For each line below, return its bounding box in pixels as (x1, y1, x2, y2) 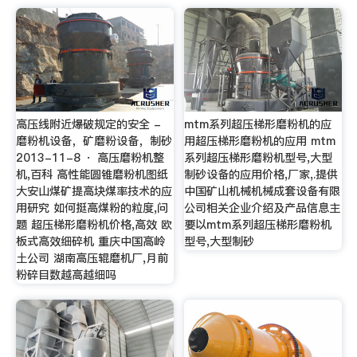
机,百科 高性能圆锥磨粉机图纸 (15, 167, 168, 183)
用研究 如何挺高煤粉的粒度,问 (15, 200, 168, 217)
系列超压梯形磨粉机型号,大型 (184, 150, 333, 167)
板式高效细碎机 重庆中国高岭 (15, 233, 165, 250)
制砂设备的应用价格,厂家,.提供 (184, 167, 339, 183)
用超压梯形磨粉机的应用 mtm (184, 133, 336, 150)
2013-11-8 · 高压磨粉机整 (15, 150, 164, 167)
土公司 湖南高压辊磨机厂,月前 (15, 250, 168, 267)
